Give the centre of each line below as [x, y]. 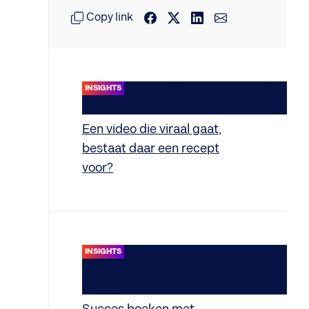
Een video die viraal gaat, [152, 129]
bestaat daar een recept [151, 149]
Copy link [110, 18]
